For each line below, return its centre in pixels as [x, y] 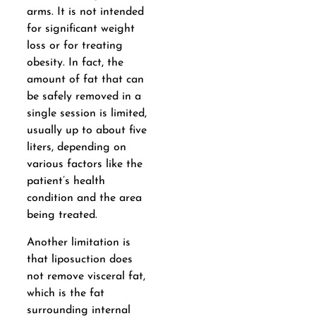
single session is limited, [86, 114]
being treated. [62, 215]
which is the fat [65, 293]
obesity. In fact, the [75, 63]
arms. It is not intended [85, 12]
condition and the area [84, 199]
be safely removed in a [84, 97]
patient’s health [66, 182]
